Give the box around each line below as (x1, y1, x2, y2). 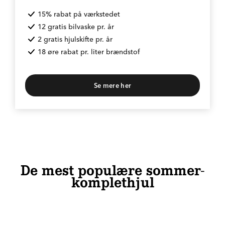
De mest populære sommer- (21, 162, 204, 179)
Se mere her (93, 81, 132, 89)
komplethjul (71, 174, 154, 191)
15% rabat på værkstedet (38, 10, 121, 19)
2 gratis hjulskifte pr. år (38, 35, 113, 44)
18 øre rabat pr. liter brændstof (38, 47, 140, 56)
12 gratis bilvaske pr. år (38, 22, 115, 31)
